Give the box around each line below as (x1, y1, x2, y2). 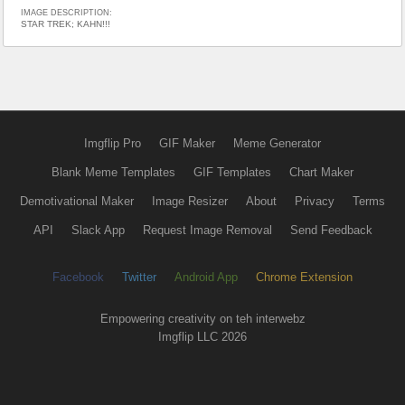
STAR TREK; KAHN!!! (21, 18, 110, 29)
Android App (174, 269, 238, 284)
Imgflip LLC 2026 (158, 329, 247, 344)
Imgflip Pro (84, 136, 141, 150)
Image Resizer (152, 193, 228, 208)
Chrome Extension (256, 269, 353, 284)
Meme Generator (233, 136, 321, 150)
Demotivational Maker (20, 193, 134, 208)
